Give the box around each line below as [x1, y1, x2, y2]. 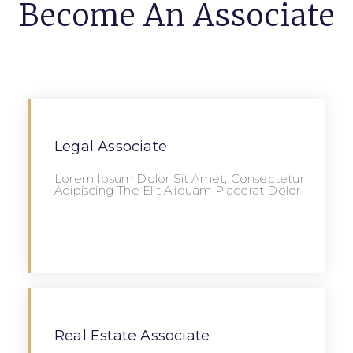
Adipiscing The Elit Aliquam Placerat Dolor [54, 182, 301, 198]
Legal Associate [54, 137, 167, 155]
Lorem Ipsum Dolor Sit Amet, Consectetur [54, 170, 304, 186]
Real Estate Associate [54, 326, 210, 344]
